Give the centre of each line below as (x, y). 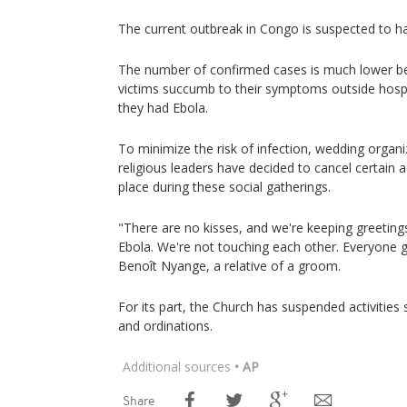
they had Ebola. (163, 108)
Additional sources (177, 367)
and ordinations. (165, 326)
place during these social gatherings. (224, 187)
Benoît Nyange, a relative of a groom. (229, 266)
